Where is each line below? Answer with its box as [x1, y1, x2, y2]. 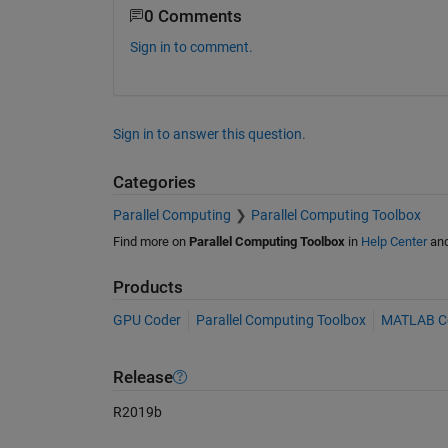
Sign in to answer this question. [112, 126, 306, 143]
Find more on [112, 233, 189, 249]
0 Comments [143, 6, 242, 26]
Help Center [360, 233, 427, 249]
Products [112, 277, 183, 297]
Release [112, 367, 173, 387]
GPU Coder [112, 312, 181, 329]
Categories [112, 173, 196, 193]
